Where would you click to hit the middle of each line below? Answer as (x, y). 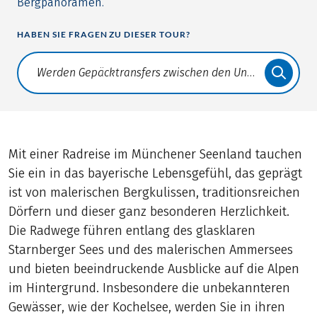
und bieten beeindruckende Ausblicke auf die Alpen (154, 269)
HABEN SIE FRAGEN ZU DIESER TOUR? (104, 35)
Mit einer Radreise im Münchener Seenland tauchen (156, 155)
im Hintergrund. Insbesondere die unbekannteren (150, 288)
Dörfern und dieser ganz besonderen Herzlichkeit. (149, 212)
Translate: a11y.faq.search (83, 80)
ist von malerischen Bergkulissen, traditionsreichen (155, 193)
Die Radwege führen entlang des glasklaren (132, 231)
